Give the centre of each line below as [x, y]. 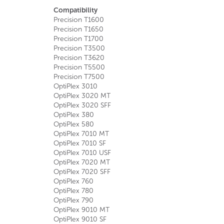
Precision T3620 [79, 58]
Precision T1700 [78, 39]
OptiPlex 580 [74, 124]
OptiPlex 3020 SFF [82, 105]
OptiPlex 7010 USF [82, 153]
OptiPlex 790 [73, 200]
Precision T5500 [79, 67]
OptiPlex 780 [73, 191]
